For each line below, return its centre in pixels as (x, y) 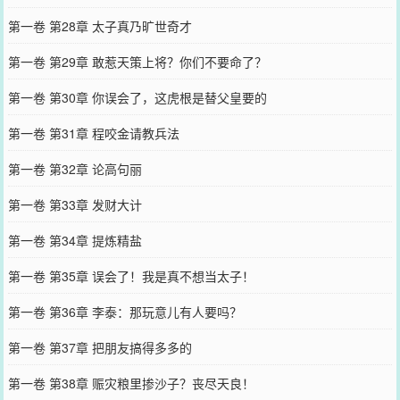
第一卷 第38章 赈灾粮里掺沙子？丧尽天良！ (131, 383)
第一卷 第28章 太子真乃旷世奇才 (100, 25)
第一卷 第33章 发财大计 (75, 204)
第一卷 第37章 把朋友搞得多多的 (100, 347)
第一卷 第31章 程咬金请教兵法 (93, 133)
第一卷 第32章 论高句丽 (75, 168)
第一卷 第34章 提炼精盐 (75, 240)
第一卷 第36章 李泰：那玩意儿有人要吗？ (125, 311)
